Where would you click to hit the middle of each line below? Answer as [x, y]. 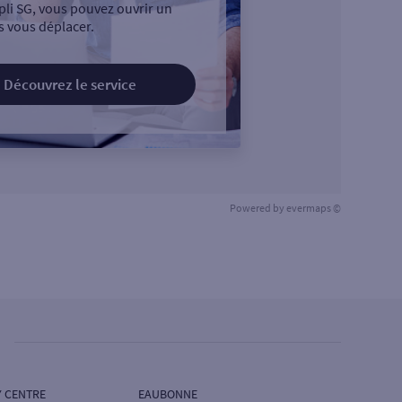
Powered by [258, 208]
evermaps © [314, 208]
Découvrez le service [70, 84]
